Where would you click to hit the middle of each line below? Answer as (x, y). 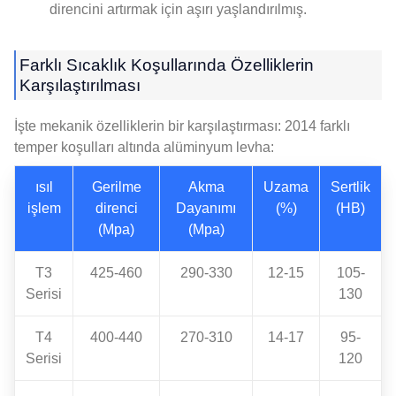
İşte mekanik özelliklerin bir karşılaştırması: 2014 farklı (182, 126)
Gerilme (116, 187)
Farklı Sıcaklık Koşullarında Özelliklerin (167, 65)
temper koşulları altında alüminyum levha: (144, 147)
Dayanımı (206, 208)
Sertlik (350, 187)
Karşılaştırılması (80, 85)
